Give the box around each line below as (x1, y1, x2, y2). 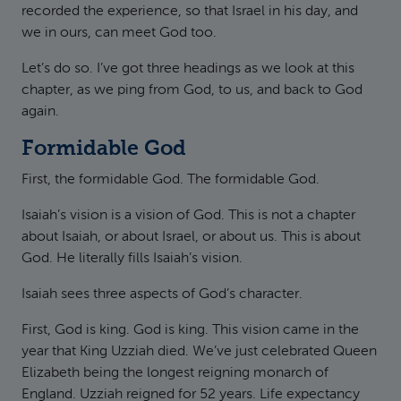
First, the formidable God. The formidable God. (21, 173, 320, 187)
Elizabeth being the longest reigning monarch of (21, 366, 328, 380)
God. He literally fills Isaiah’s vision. (21, 252, 243, 266)
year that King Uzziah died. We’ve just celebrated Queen (21, 345, 377, 359)
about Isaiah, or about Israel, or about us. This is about (21, 230, 361, 244)
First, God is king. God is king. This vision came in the (21, 323, 359, 337)
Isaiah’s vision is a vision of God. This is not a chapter (21, 209, 355, 223)
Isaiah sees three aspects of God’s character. (21, 287, 303, 302)
